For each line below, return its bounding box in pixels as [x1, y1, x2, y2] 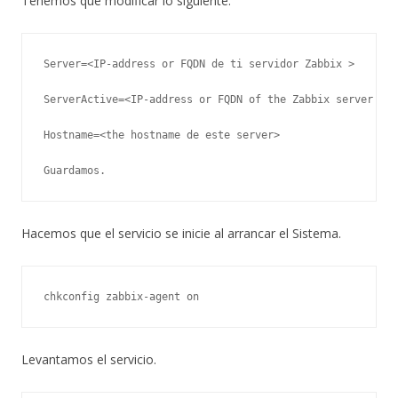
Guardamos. [44, 163, 106, 177]
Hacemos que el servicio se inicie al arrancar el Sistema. [21, 224, 341, 242]
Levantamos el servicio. [21, 350, 156, 368]
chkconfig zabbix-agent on [44, 290, 199, 303]
